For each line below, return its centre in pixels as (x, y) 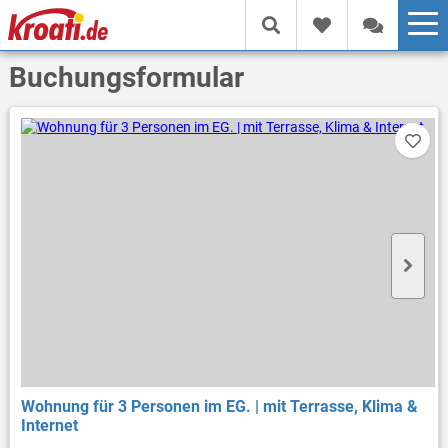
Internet (50, 426)
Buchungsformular (126, 78)
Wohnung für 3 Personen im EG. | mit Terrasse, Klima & (220, 407)
